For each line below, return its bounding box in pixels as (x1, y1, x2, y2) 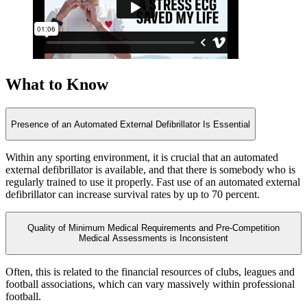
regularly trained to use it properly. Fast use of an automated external (5, 175, 300, 188)
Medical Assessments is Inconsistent (79, 233, 228, 244)
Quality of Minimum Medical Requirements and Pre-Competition (27, 223, 280, 234)
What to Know (5, 75, 108, 94)
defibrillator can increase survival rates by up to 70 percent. (5, 188, 260, 200)
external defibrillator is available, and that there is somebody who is (5, 163, 295, 175)
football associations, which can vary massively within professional (5, 278, 295, 290)
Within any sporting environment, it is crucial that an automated (5, 151, 278, 163)
